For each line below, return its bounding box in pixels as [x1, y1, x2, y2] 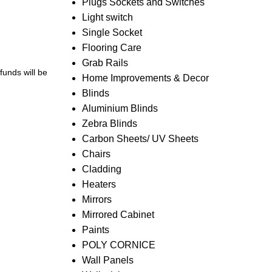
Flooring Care [81, 42, 141, 53]
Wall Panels [81, 255, 134, 265]
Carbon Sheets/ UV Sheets [81, 134, 199, 144]
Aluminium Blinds [81, 103, 158, 114]
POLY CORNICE [81, 240, 155, 250]
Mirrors [81, 194, 112, 205]
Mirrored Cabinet [81, 209, 154, 220]
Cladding [81, 164, 121, 174]
